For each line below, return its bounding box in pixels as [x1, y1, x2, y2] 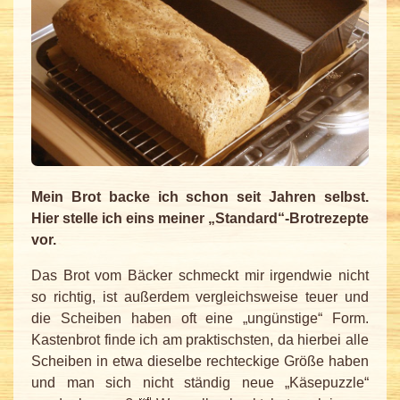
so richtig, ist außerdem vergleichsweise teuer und [31, 289, 369, 305]
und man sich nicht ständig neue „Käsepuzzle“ [31, 375, 369, 391]
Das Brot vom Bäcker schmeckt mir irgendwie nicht [31, 268, 369, 284]
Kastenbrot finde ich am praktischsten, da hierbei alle [31, 332, 369, 348]
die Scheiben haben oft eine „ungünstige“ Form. [31, 311, 369, 327]
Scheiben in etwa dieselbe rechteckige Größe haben [31, 354, 369, 370]
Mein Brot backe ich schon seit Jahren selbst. [31, 189, 369, 205]
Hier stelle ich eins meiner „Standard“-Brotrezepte [31, 211, 369, 227]
